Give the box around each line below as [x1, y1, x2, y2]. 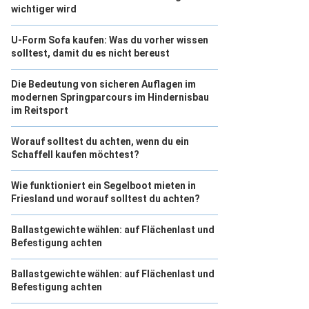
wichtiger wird [11, 3, 77, 14]
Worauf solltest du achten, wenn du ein [11, 136, 189, 147]
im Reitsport [11, 105, 68, 116]
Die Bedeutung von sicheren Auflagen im [11, 79, 196, 90]
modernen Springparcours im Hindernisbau [11, 92, 209, 103]
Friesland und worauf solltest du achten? [11, 193, 200, 204]
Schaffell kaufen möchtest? [11, 149, 139, 160]
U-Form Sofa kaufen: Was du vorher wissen [11, 34, 208, 46]
